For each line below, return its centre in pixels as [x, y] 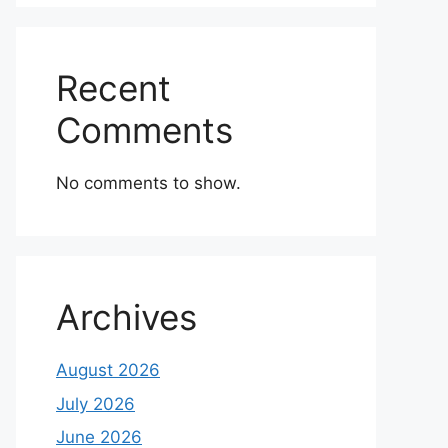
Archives [126, 317]
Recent [113, 88]
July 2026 [95, 403]
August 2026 [108, 370]
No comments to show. [148, 183]
